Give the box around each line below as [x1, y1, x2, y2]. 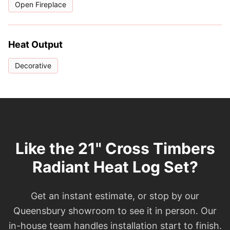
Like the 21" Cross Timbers [15, 139, 215, 158]
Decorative [15, 61, 51, 70]
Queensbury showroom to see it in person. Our [13, 205, 217, 217]
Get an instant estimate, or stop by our [31, 190, 199, 202]
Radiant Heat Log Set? [32, 158, 198, 177]
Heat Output [8, 39, 63, 50]
